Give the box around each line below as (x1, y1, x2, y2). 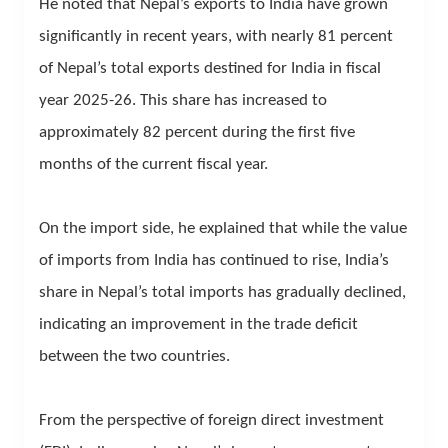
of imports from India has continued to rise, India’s (39, 251, 389, 269)
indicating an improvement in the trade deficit (39, 315, 358, 333)
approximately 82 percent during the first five (39, 123, 355, 141)
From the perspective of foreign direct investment (39, 411, 384, 429)
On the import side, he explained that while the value (39, 219, 407, 237)
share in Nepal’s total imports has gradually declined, (39, 283, 406, 301)
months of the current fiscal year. (39, 155, 268, 173)
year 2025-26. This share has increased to (39, 91, 327, 109)
